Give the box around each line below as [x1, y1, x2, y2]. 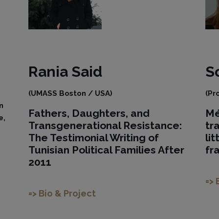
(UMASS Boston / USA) [28, 89, 113, 98]
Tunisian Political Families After [28, 144, 185, 156]
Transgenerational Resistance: [28, 119, 182, 131]
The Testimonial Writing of [28, 131, 159, 144]
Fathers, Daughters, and [28, 107, 150, 119]
